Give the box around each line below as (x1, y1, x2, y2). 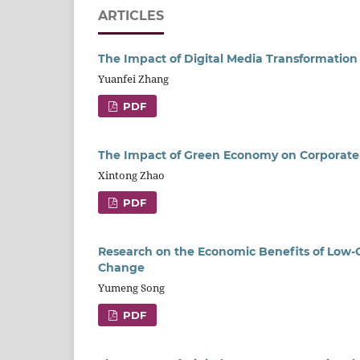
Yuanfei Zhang (98, 72, 169, 87)
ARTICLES (98, 8, 164, 24)
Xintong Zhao (98, 168, 165, 183)
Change (98, 260, 145, 276)
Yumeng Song (98, 280, 165, 296)
